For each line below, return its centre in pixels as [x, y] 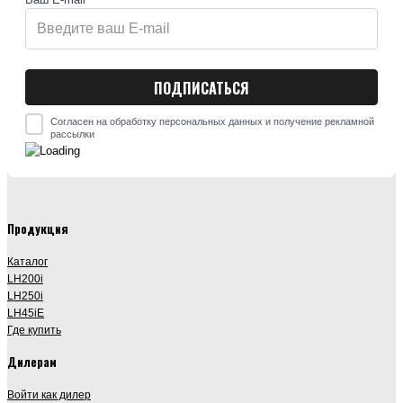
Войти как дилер [49, 395]
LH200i [25, 278]
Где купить [34, 329]
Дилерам [32, 362]
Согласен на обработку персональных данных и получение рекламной [212, 122]
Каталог [27, 261]
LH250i [25, 295]
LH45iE [26, 312]
